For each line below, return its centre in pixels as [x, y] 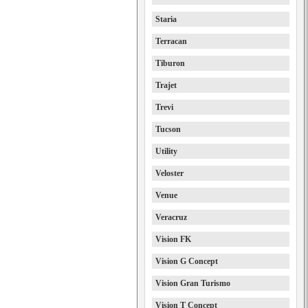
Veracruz [171, 217]
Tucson [168, 129]
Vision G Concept [187, 261]
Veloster [169, 173]
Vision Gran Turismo [193, 283]
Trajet [166, 85]
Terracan [171, 41]
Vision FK [173, 239]
